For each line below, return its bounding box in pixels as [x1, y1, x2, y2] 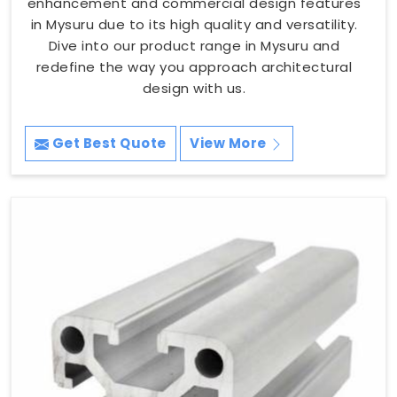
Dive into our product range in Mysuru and [48, 35, 340, 55]
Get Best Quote [49, 133, 167, 152]
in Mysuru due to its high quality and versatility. [30, 14, 358, 34]
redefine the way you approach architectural [35, 57, 353, 76]
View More [190, 133, 269, 152]
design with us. [142, 78, 246, 97]
